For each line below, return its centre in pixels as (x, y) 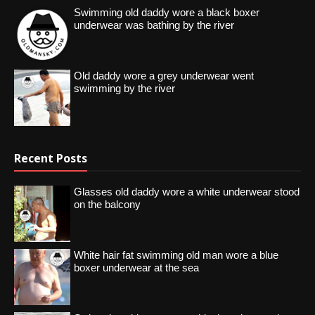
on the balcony (107, 204)
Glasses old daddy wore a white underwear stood (187, 191)
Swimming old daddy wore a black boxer (167, 12)
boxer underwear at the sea (136, 267)
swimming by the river (124, 88)
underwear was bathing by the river (154, 25)
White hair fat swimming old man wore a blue (176, 255)
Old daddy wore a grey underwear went (164, 75)
